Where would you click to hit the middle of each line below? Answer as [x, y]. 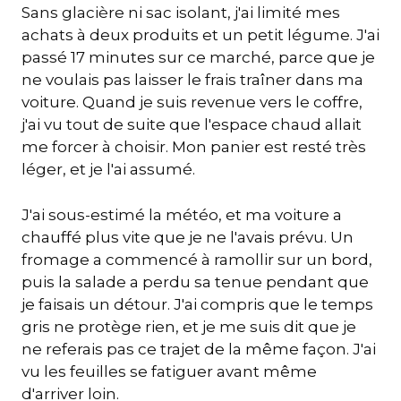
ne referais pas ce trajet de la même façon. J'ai [199, 349]
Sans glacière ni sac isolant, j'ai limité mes [181, 13]
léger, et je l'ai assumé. [108, 170]
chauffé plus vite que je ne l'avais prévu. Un [188, 237]
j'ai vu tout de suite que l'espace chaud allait [192, 125]
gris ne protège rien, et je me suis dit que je [189, 326]
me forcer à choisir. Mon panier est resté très [194, 147]
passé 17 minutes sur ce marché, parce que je [198, 58]
